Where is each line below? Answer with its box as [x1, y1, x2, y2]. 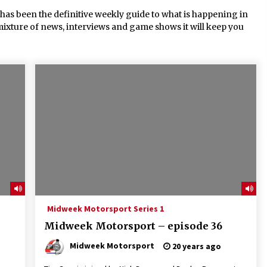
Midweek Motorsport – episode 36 [44, 220, 222, 232]
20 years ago [170, 241, 221, 252]
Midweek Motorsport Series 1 [46, 203, 164, 214]
